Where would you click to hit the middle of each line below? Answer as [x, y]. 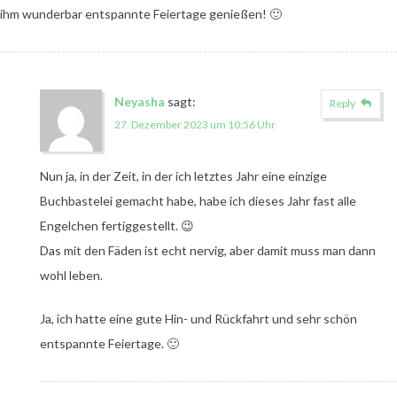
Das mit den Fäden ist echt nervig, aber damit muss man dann [207, 250]
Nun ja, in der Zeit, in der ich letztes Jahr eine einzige [183, 175]
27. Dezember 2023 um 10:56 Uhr [195, 124]
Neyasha [139, 101]
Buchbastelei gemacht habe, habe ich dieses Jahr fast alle [198, 200]
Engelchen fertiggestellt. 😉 [117, 225]
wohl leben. [71, 275]
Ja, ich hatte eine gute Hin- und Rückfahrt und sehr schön [198, 318]
